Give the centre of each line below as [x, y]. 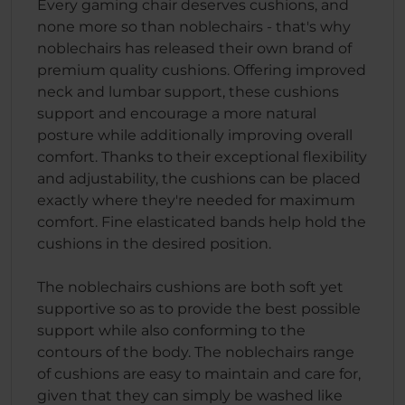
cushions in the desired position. [154, 244]
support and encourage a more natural [177, 113]
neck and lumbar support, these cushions [188, 92]
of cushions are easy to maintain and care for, [199, 374]
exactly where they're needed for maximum [196, 200]
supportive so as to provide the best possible [199, 309]
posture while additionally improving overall [195, 135]
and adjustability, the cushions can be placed [199, 179]
